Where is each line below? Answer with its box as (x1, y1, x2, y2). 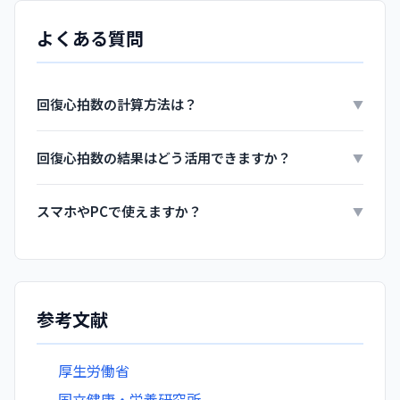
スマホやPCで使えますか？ (37, 201, 202, 221)
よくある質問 (37, 24, 144, 51)
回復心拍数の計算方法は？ (37, 94, 197, 113)
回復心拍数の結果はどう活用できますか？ (37, 147, 291, 167)
